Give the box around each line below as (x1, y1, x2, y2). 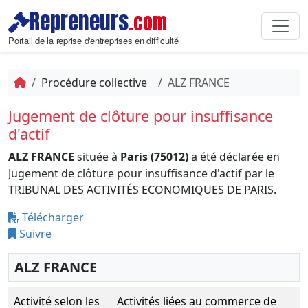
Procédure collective (41, 75, 147, 90)
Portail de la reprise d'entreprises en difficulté (8, 34, 179, 47)
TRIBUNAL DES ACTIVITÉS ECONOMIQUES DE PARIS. (8, 182, 276, 197)
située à (74, 149, 120, 164)
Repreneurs (30, 5, 129, 37)
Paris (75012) (120, 149, 188, 164)
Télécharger (19, 210, 84, 225)
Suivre (16, 226, 52, 241)
